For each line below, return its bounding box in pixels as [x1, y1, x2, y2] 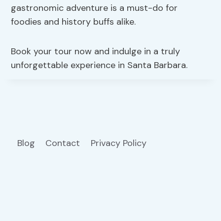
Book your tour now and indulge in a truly [11, 45, 181, 58]
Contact [45, 137, 80, 149]
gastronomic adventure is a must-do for [11, 2, 178, 14]
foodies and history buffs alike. [11, 16, 136, 28]
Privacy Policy [90, 137, 149, 149]
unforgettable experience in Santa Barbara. [11, 59, 188, 72]
